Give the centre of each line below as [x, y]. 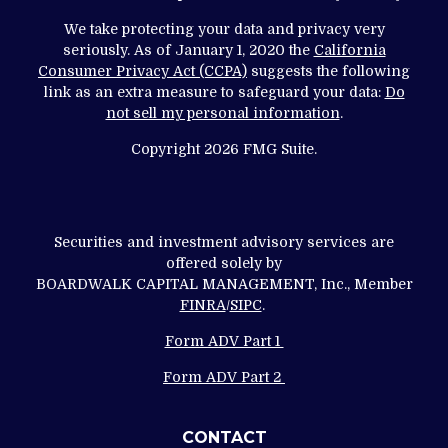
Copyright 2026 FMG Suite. [224, 148]
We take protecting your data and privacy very [224, 28]
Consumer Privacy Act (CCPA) [142, 70]
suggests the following [328, 70]
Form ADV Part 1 [224, 340]
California [349, 49]
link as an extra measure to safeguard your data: [214, 91]
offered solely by [224, 262]
